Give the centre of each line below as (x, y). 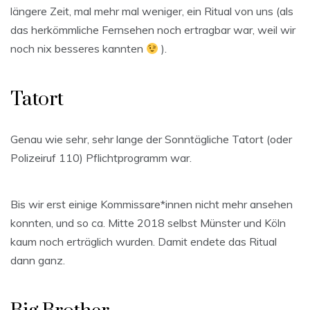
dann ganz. (38, 261)
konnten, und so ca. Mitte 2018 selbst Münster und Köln (148, 223)
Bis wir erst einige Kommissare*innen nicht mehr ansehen (152, 204)
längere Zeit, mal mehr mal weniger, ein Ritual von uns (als (152, 11)
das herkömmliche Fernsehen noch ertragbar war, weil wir (153, 30)
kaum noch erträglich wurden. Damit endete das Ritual (144, 242)
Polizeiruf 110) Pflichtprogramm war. (101, 158)
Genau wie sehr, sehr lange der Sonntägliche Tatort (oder (151, 139)
